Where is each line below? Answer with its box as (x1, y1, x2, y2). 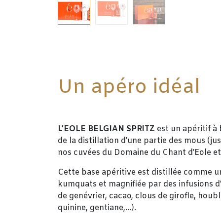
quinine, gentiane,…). (58, 203, 138, 213)
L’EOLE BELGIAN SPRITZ (58, 124, 155, 134)
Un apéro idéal (58, 74, 200, 101)
